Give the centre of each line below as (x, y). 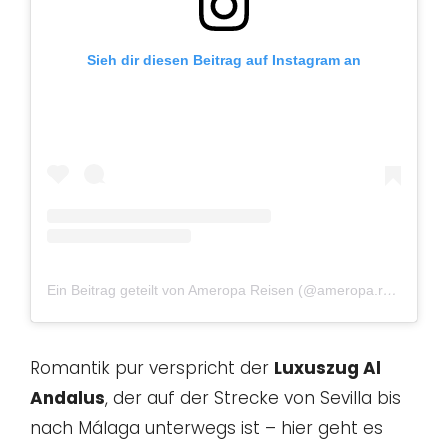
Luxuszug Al (327, 367)
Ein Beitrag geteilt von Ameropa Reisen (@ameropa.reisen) (390, 289)
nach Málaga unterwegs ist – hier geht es (206, 427)
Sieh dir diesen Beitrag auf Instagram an (224, 60)
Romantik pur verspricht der (152, 367)
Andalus (67, 397)
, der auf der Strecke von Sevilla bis (253, 397)
